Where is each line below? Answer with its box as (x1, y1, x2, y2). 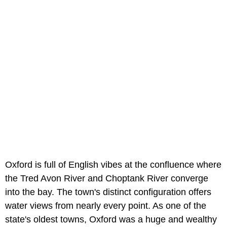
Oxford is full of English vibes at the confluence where (5, 159, 221, 170)
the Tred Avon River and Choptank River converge (5, 173, 208, 183)
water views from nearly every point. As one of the (5, 200, 206, 211)
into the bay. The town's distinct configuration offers (5, 186, 211, 197)
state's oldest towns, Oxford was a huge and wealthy (5, 214, 217, 224)
